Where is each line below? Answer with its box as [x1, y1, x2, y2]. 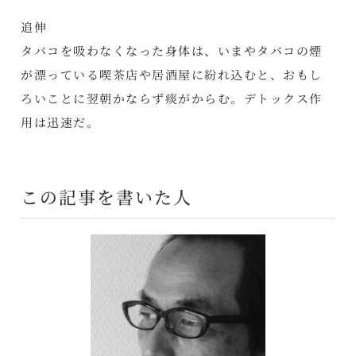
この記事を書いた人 [21, 184, 193, 210]
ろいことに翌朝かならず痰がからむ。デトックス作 [21, 90, 323, 107]
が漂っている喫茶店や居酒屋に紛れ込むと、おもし [21, 66, 323, 83]
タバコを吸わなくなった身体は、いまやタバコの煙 [21, 42, 323, 60]
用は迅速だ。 [21, 114, 100, 131]
